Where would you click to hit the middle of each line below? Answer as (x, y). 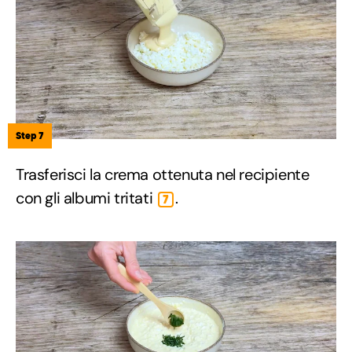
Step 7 (30, 135)
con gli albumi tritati (86, 198)
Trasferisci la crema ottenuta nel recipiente (163, 174)
